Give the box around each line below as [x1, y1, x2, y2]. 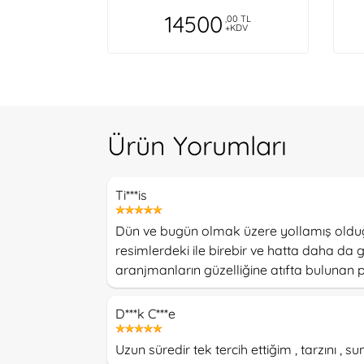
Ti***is [115, 186, 147, 203]
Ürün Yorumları [107, 128, 287, 162]
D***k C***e [115, 305, 175, 322]
